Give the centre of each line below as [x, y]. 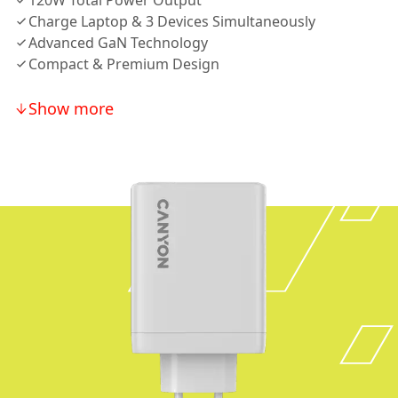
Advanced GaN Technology [118, 43]
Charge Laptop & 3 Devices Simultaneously [172, 21]
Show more [71, 108]
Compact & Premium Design [124, 64]
